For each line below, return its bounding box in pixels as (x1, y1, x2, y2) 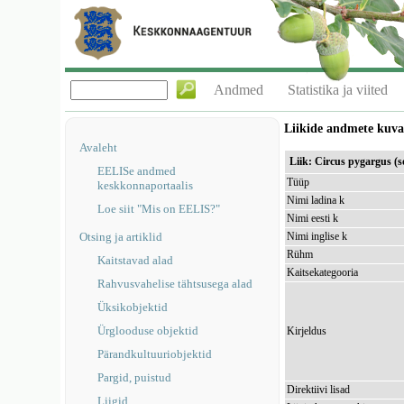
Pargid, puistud (97, 371, 172, 384)
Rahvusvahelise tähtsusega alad (97, 277, 253, 290)
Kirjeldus (287, 325, 327, 337)
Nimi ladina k (287, 194, 345, 207)
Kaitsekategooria (287, 266, 359, 279)
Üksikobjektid (97, 300, 169, 314)
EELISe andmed (97, 164, 177, 178)
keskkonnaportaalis (97, 179, 194, 192)
